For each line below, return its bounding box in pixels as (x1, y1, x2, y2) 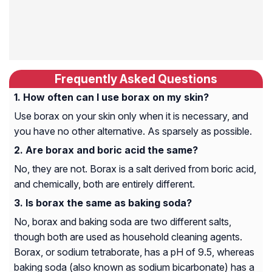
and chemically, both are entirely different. (14, 177, 195, 190)
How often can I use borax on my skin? (23, 90, 209, 103)
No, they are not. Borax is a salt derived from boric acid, (14, 162, 256, 175)
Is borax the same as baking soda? (25, 196, 192, 209)
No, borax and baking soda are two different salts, (14, 215, 231, 228)
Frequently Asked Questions (55, 71, 217, 86)
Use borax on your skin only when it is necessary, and (14, 109, 248, 122)
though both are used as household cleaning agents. (14, 230, 242, 243)
